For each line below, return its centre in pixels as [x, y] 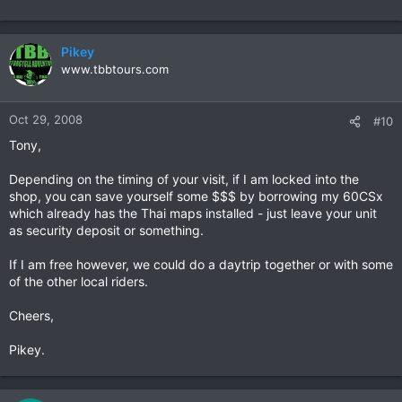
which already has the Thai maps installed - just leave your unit [193, 213]
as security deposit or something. [106, 230]
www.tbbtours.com [115, 69]
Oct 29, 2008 [46, 119]
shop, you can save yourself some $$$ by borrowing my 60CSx [196, 196]
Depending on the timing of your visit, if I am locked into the [184, 179]
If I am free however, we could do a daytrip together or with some [201, 264]
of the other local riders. [79, 281]
